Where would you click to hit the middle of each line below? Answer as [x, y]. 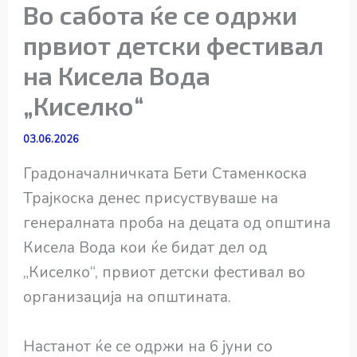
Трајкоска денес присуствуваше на [151, 199]
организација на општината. [127, 298]
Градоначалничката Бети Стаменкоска [165, 174]
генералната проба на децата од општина [177, 224]
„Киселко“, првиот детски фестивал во [165, 273]
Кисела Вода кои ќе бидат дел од [145, 248]
